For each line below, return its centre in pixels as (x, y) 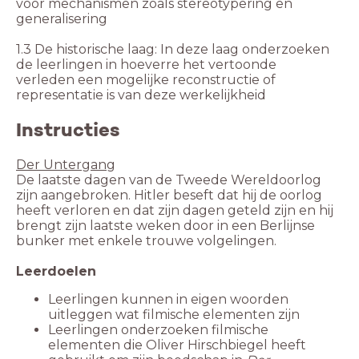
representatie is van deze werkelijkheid (141, 95)
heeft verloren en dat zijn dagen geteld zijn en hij (175, 211)
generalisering (62, 19)
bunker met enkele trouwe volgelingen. (146, 241)
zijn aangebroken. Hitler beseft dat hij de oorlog (169, 196)
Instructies (68, 130)
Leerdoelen (56, 272)
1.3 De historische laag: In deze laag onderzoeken (173, 50)
